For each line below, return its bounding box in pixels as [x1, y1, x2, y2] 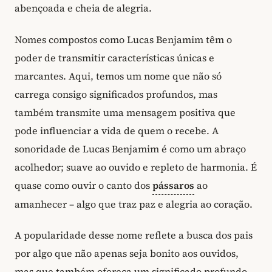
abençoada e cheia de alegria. [15, 1, 152, 15]
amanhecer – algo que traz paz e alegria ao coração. [15, 197, 253, 211]
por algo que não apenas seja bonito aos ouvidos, [15, 246, 239, 260]
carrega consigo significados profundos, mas [15, 87, 217, 101]
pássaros [152, 178, 194, 192]
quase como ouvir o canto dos [15, 178, 152, 192]
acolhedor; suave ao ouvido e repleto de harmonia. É [15, 160, 257, 174]
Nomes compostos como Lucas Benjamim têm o [15, 32, 232, 46]
